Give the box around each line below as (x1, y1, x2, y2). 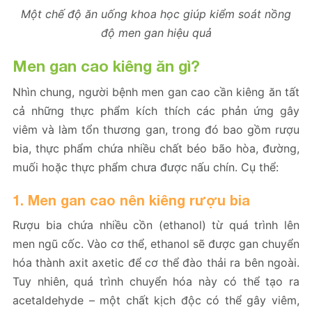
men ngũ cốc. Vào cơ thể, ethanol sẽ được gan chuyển (13, 236, 299, 251)
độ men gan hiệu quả (100, 25, 212, 40)
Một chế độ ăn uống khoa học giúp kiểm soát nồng (21, 6, 291, 21)
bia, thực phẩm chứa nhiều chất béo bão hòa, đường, (13, 141, 299, 155)
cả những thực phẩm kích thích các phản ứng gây (13, 103, 299, 118)
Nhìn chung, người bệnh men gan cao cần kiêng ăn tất (13, 84, 299, 99)
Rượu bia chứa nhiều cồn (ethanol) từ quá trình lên (13, 217, 299, 232)
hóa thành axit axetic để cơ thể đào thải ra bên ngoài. (13, 255, 299, 270)
